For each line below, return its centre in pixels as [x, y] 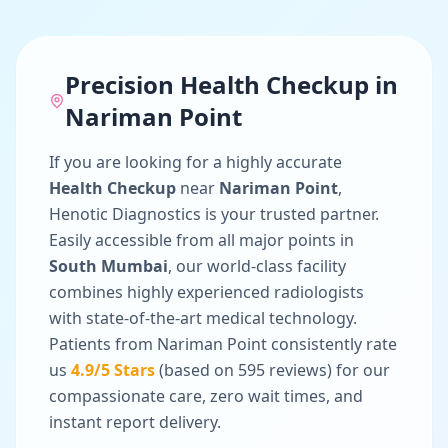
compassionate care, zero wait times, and [206, 396]
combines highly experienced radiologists [206, 292]
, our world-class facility [257, 266]
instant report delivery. [135, 422]
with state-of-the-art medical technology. [203, 318]
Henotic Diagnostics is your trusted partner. [214, 214]
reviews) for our [327, 370]
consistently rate [332, 344]
